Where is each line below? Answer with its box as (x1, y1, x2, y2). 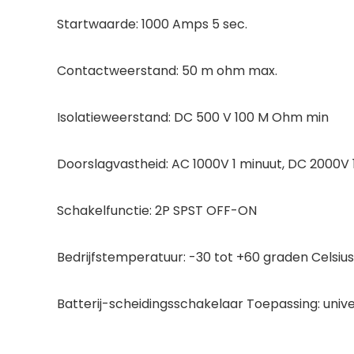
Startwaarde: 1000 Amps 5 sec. (57, 14, 247, 33)
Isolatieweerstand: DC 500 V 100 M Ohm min (57, 107, 329, 126)
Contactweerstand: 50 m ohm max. (57, 61, 277, 80)
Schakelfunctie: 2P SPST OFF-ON (57, 201, 257, 220)
